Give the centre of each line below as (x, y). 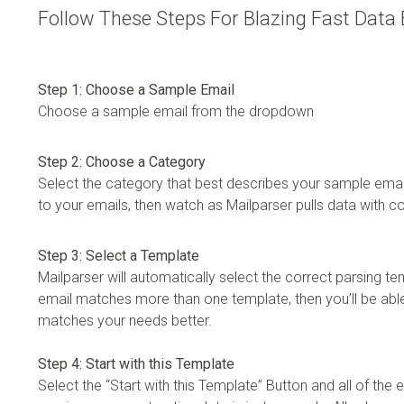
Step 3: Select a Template (119, 255)
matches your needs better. (125, 320)
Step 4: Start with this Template (136, 363)
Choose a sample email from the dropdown (176, 111)
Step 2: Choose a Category (122, 161)
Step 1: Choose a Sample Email (136, 89)
